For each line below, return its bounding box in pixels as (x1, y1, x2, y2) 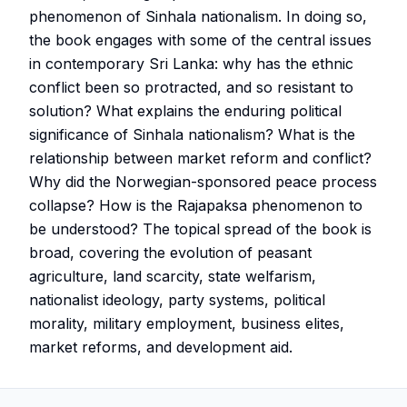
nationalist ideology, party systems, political (29, 290, 325, 309)
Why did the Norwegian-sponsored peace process (29, 172, 377, 191)
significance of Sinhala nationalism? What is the (29, 124, 355, 144)
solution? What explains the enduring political (29, 101, 342, 120)
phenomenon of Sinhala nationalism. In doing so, (29, 6, 367, 25)
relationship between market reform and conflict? (29, 148, 372, 167)
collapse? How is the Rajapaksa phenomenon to (29, 195, 362, 214)
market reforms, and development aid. (29, 337, 293, 356)
